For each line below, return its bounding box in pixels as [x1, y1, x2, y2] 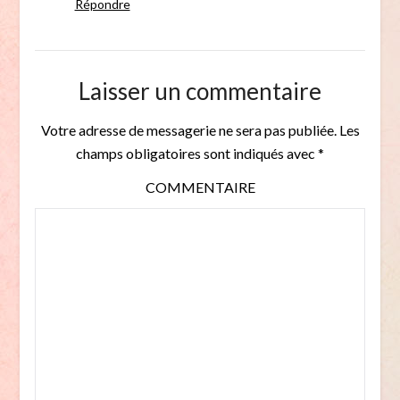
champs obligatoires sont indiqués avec [76, 145, 318, 162]
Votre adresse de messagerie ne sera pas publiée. [40, 121, 337, 139]
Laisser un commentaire [79, 77, 321, 106]
